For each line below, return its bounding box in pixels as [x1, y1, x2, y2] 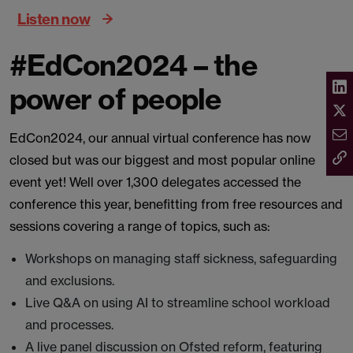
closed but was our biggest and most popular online [9, 152, 315, 168]
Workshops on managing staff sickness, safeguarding [25, 251, 337, 266]
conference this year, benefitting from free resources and [9, 196, 343, 212]
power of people [9, 81, 221, 117]
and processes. [25, 317, 113, 333]
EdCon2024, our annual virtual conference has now [9, 130, 311, 146]
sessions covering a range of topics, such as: [9, 218, 270, 234]
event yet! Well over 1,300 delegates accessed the [9, 174, 301, 190]
